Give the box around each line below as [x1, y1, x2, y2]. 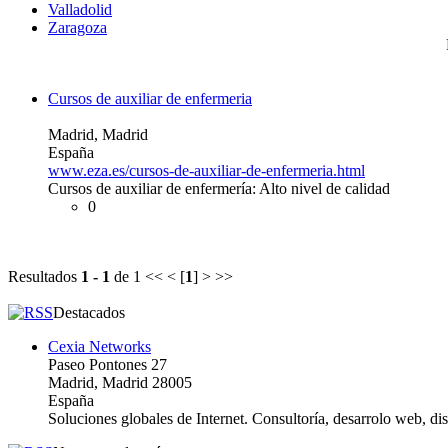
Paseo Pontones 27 [48, 355, 167, 373]
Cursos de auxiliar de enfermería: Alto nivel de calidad [48, 179, 390, 197]
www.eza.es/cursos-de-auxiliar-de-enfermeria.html [48, 161, 365, 179]
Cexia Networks [48, 337, 151, 355]
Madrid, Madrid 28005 [48, 373, 192, 391]
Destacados [53, 303, 125, 321]
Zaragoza [48, 18, 107, 36]
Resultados [8, 267, 81, 285]
